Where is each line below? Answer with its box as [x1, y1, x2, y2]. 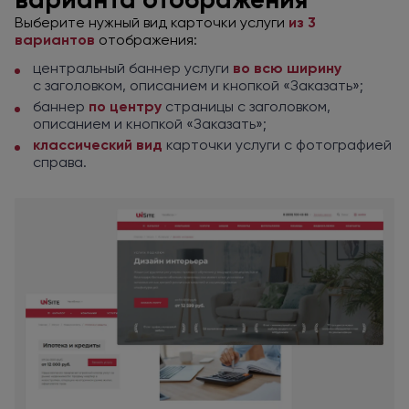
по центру [89, 98, 162, 116]
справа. [33, 153, 87, 172]
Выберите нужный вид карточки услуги [15, 13, 288, 31]
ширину [283, 59, 341, 78]
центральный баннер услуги [33, 59, 233, 78]
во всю [233, 59, 283, 78]
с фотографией [284, 136, 392, 154]
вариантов [15, 30, 95, 48]
